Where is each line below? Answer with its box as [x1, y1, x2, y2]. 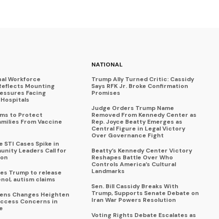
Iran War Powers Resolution [91, 196, 176, 204]
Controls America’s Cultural [91, 160, 176, 168]
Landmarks [91, 167, 125, 175]
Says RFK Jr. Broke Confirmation [91, 82, 189, 90]
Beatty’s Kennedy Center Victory [91, 146, 193, 154]
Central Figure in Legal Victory [91, 124, 186, 132]
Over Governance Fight [91, 131, 164, 139]
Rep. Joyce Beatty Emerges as [91, 117, 183, 126]
